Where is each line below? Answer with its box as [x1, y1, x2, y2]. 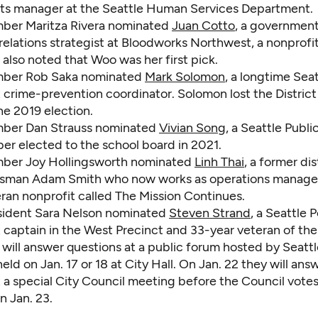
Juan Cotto [172, 18, 235, 34]
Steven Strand [169, 205, 251, 221]
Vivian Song [159, 120, 226, 136]
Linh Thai [194, 154, 244, 170]
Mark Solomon [145, 69, 225, 85]
